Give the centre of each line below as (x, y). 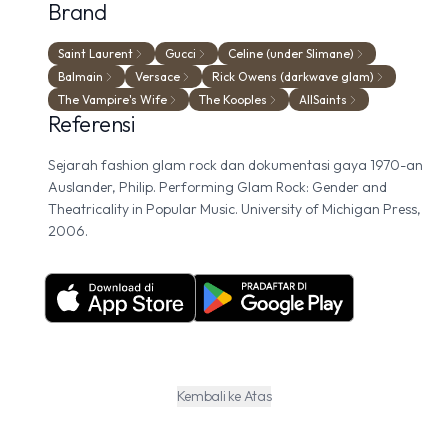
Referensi (91, 124)
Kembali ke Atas (224, 396)
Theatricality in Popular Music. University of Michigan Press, (234, 209)
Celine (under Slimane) (291, 53)
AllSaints (323, 99)
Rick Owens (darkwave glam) (293, 76)
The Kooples (233, 99)
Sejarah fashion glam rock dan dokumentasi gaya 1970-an (235, 165)
